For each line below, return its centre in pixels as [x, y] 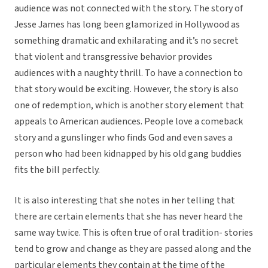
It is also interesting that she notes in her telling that [125, 201]
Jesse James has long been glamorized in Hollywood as [127, 25]
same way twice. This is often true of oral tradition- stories [134, 233]
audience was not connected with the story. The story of [129, 9]
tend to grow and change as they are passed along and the [133, 249]
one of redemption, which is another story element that [129, 106]
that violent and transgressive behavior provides [113, 57]
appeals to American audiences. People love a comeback [129, 122]
